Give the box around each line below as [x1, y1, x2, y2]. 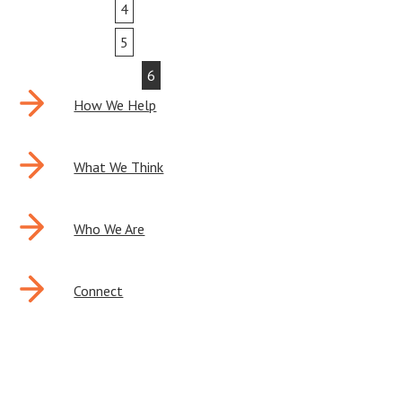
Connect [74, 282, 124, 300]
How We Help [74, 96, 157, 114]
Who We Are [74, 220, 145, 238]
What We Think [74, 158, 164, 176]
